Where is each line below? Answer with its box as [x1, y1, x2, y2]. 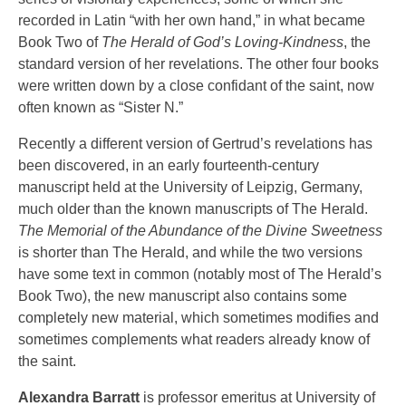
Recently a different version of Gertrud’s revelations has [18, 136, 372, 151]
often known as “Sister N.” [18, 100, 183, 115]
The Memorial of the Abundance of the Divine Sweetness [18, 223, 382, 238]
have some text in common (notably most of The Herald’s [18, 266, 382, 282]
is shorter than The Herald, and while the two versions [18, 245, 362, 260]
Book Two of [18, 34, 101, 50]
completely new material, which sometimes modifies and [18, 310, 379, 325]
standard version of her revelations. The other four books [18, 56, 379, 72]
